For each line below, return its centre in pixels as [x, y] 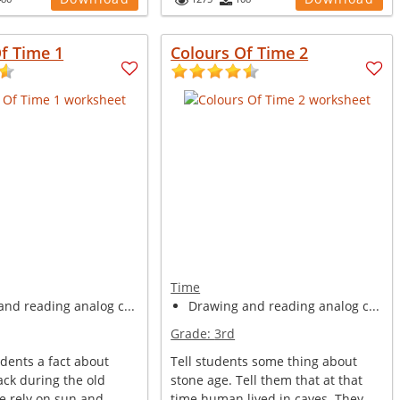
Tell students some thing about [264, 361]
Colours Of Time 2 [240, 53]
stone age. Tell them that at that [267, 380]
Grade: [193, 333]
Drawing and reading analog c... [284, 306]
